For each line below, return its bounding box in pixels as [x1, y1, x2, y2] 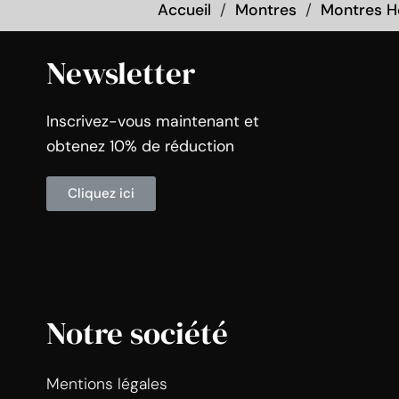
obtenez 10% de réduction [46, 135, 234, 156]
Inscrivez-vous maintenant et [46, 110, 259, 131]
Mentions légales [46, 373, 167, 394]
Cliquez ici [68, 183, 134, 202]
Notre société [46, 311, 228, 354]
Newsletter [46, 51, 195, 94]
